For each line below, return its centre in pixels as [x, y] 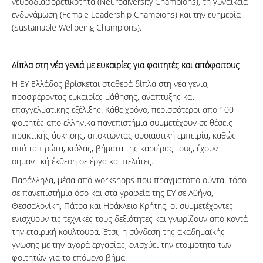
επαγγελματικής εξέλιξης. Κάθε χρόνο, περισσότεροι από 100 [123, 109]
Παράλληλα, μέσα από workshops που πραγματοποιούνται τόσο [129, 180]
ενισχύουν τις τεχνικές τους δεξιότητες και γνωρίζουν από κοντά [130, 218]
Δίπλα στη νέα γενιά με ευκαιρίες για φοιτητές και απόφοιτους [126, 65]
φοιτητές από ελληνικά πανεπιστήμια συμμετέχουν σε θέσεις [122, 122]
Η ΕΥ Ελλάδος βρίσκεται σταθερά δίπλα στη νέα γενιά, [110, 83]
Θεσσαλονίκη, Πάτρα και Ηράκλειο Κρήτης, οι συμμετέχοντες [122, 205]
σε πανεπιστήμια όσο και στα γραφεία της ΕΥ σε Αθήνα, [112, 193]
